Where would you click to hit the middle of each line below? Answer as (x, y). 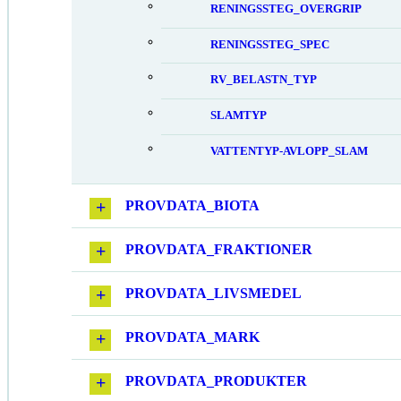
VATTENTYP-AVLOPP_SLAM (289, 152)
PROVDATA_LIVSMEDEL (213, 293)
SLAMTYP (239, 116)
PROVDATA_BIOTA (192, 205)
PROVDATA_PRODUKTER (216, 380)
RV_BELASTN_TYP (264, 80)
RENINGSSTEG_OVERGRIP (286, 9)
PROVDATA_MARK (192, 337)
